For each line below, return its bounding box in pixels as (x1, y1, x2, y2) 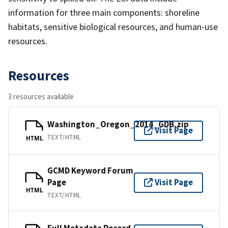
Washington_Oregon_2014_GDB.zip (47, 119, 189, 130)
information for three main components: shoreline (8, 6, 199, 18)
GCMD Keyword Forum (47, 164, 133, 176)
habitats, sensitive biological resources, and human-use (8, 20, 218, 33)
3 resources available (8, 91, 74, 101)
